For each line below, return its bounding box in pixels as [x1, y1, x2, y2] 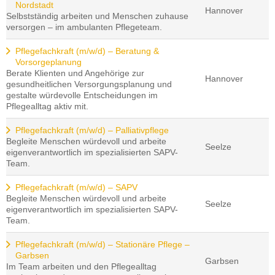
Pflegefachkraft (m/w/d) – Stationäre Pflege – [15, 239, 190, 250]
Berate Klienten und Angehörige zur [6, 68, 144, 79]
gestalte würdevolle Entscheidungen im [6, 90, 158, 101]
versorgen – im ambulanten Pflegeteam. [6, 22, 162, 33]
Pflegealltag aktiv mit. [6, 101, 88, 112]
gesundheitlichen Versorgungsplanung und [6, 79, 172, 90]
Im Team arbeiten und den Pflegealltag [6, 261, 157, 272]
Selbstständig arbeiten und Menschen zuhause [6, 11, 188, 21]
